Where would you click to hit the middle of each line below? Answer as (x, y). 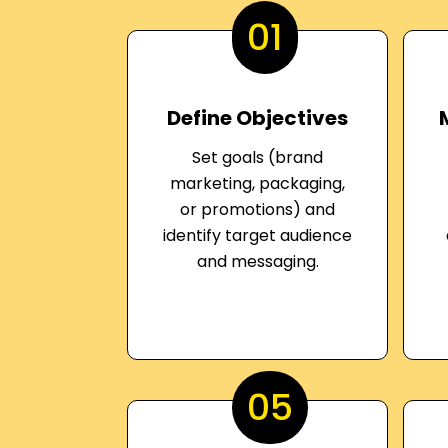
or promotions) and (258, 209)
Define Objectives (258, 118)
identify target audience (258, 235)
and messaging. (257, 261)
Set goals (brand (258, 157)
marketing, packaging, (258, 183)
